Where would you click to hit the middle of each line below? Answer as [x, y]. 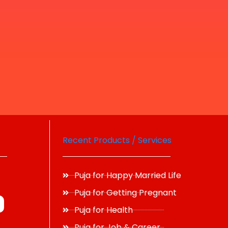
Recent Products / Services [117, 140]
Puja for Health [103, 210]
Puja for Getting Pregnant [125, 193]
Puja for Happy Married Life [127, 175]
